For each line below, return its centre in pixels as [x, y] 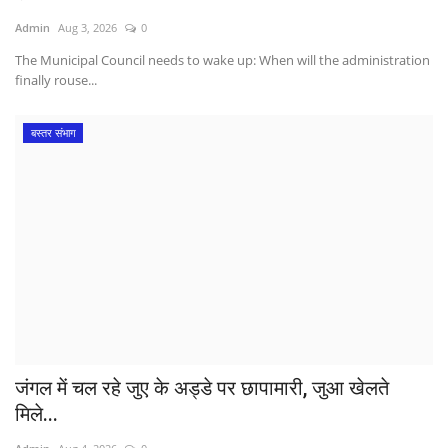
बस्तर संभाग [53, 133]
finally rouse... [56, 80]
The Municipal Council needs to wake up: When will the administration [222, 60]
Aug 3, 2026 [87, 28]
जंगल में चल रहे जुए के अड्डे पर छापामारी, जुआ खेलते [202, 387]
